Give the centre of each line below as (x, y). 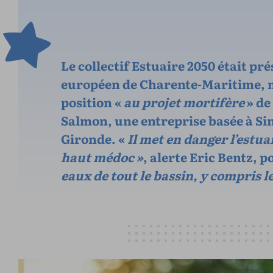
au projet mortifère (183, 101)
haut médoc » (102, 156)
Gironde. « (93, 138)
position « (91, 101)
